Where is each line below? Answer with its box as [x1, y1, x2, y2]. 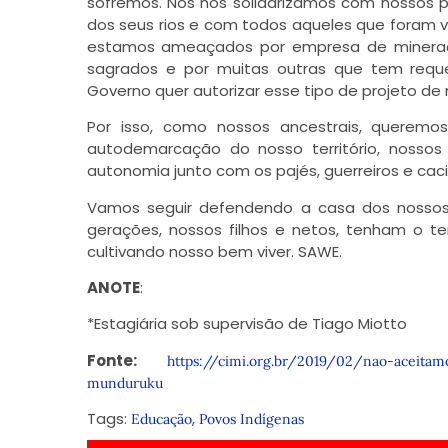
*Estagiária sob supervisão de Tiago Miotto [86, 313, 407, 335]
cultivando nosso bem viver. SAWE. [86, 240, 342, 262]
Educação [130, 410, 192, 429]
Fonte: [86, 349, 168, 371]
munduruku [86, 373, 163, 392]
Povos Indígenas [198, 410, 304, 429]
